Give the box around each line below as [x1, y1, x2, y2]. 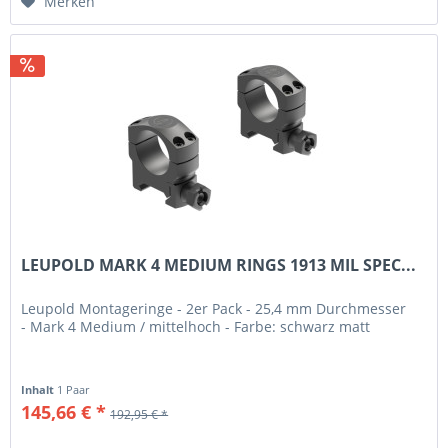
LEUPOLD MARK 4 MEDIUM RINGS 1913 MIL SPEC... [21, 254, 417, 277]
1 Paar [57, 382, 90, 398]
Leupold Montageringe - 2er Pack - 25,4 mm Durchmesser [21, 299, 407, 319]
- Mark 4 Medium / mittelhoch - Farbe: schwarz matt [21, 317, 371, 337]
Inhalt [21, 382, 58, 398]
